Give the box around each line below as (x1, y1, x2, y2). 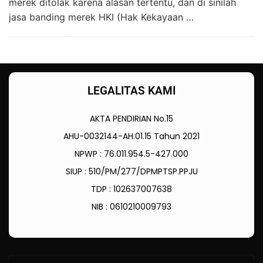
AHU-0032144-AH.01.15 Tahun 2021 (63, 130, 200, 143)
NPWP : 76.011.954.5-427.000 (75, 148, 188, 160)
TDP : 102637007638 (91, 183, 172, 195)
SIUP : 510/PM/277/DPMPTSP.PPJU (65, 166, 198, 178)
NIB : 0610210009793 (92, 201, 171, 213)
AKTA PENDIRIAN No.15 (90, 113, 173, 125)
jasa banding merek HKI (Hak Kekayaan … (9, 11, 194, 23)
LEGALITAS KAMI (87, 85, 176, 98)
